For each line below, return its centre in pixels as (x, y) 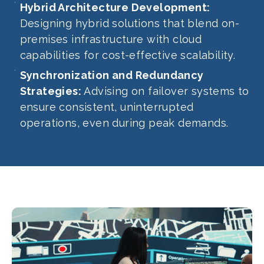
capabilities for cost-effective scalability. (128, 55)
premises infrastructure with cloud (111, 39)
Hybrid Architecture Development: (115, 8)
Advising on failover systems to (165, 91)
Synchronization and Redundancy (112, 75)
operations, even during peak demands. (124, 123)
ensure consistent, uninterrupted (107, 107)
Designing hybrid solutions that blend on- (129, 24)
